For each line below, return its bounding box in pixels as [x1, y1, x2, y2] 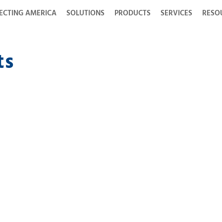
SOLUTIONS [66, 7, 105, 19]
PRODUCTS [114, 7, 151, 19]
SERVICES [161, 7, 192, 19]
